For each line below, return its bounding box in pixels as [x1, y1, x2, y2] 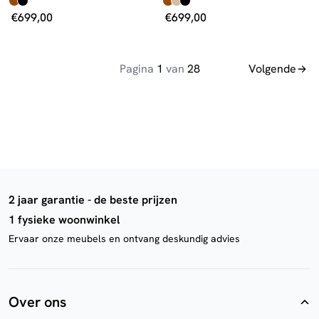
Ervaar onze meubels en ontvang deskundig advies [9, 232, 240, 245]
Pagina [119, 61, 157, 76]
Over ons [9, 293, 66, 311]
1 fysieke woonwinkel [9, 212, 120, 227]
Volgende [249, 61, 297, 76]
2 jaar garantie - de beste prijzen [9, 192, 177, 207]
